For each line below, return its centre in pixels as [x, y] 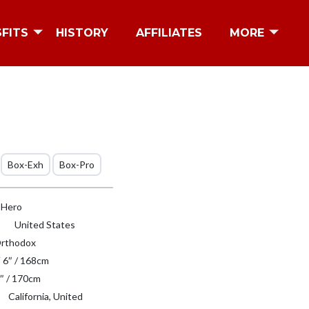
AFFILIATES [169, 33]
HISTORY [82, 33]
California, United [45, 296]
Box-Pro [77, 165]
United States [44, 225]
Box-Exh [26, 165]
